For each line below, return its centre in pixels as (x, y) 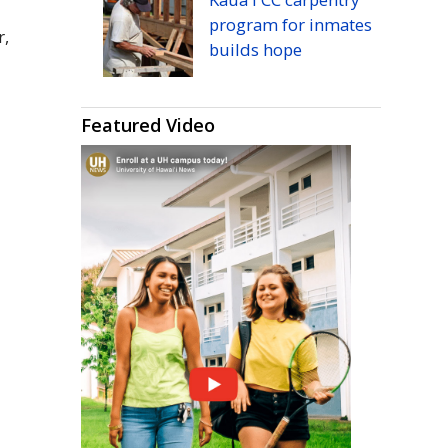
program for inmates (290, 24)
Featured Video (147, 124)
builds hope (255, 49)
